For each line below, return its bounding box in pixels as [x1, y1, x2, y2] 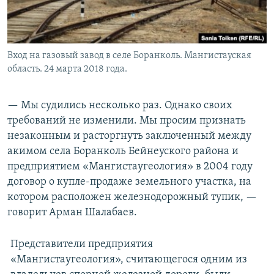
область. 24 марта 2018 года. [7, 64, 127, 75]
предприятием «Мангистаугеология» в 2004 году [7, 161, 253, 173]
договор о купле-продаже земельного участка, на [7, 176, 251, 188]
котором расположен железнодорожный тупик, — [7, 191, 257, 204]
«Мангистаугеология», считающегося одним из [10, 254, 247, 266]
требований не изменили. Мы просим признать [7, 115, 246, 127]
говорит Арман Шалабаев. [7, 207, 137, 219]
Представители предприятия [10, 239, 153, 251]
